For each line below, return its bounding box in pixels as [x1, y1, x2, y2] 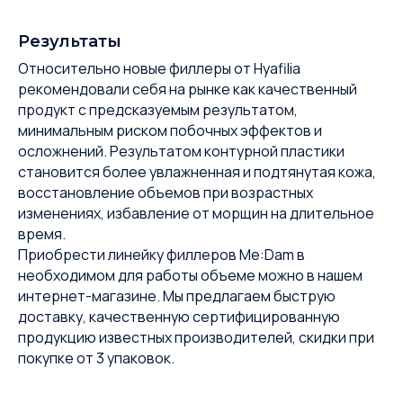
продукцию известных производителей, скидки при [18, 327, 374, 347]
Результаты [18, 31, 121, 51]
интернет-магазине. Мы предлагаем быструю [18, 286, 336, 306]
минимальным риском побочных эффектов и [18, 121, 322, 140]
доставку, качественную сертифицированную [18, 307, 340, 327]
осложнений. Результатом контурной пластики [18, 141, 345, 161]
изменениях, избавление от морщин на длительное [18, 203, 374, 223]
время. [18, 224, 66, 244]
